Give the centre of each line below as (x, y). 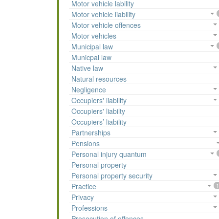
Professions (89, 208)
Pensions (86, 143)
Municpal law (91, 57)
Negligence (89, 90)
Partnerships (91, 133)
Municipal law (92, 47)
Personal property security (112, 176)
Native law (87, 68)
